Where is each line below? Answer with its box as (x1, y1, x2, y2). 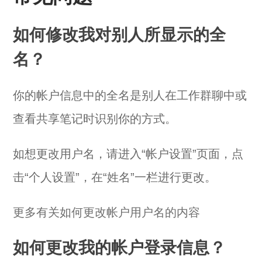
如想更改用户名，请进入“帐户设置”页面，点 (13, 147, 244, 160)
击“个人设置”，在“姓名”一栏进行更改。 (13, 171, 217, 184)
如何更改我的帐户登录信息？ (13, 239, 226, 257)
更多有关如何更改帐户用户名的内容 (13, 206, 201, 219)
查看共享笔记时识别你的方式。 (13, 112, 177, 125)
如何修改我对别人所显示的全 (13, 26, 226, 44)
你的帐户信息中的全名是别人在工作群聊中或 (13, 89, 247, 102)
